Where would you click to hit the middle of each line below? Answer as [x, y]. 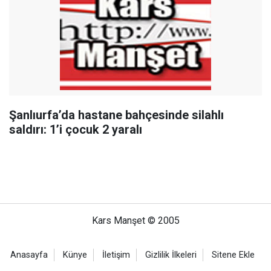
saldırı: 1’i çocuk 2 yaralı [76, 129]
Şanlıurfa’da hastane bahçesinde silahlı [116, 115]
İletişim [116, 255]
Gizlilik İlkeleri [171, 255]
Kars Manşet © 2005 [135, 220]
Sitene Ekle [233, 255]
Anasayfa [29, 255]
